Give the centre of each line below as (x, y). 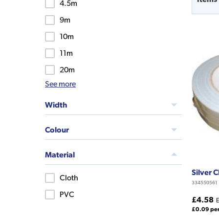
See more (60, 84)
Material (60, 154)
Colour (57, 129)
